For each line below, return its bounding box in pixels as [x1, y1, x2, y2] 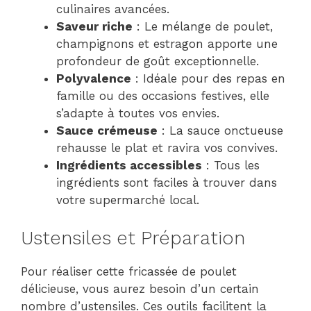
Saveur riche [56, 19, 133, 33]
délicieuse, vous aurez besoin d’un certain [21, 281, 259, 296]
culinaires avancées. [56, 2, 169, 16]
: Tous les [202, 158, 260, 172]
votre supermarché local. [56, 193, 199, 207]
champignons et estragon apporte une [56, 37, 278, 51]
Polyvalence [56, 72, 131, 85]
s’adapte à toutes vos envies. [56, 106, 219, 120]
